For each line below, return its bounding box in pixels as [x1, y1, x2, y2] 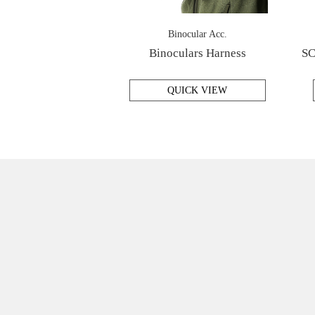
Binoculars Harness [148, 46, 246, 60]
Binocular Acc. [167, 28, 227, 39]
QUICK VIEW [167, 84, 228, 96]
